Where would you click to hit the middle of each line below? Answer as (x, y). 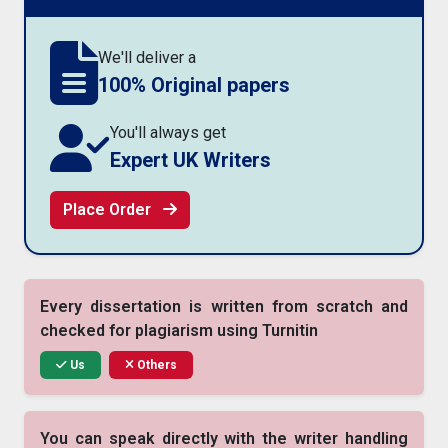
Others (155, 364)
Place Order (109, 209)
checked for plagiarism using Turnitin (179, 330)
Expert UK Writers (190, 159)
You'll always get (168, 132)
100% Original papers (194, 84)
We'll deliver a (147, 57)
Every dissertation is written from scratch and (224, 306)
